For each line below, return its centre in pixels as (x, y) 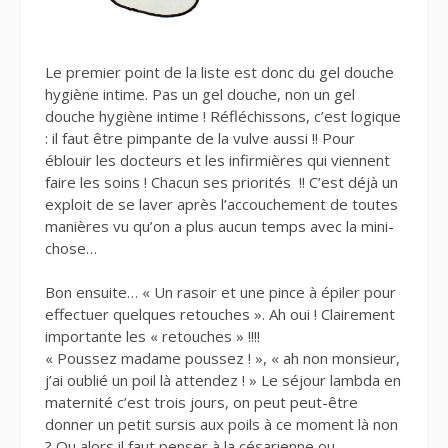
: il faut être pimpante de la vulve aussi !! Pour (200, 137)
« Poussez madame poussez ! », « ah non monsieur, (222, 358)
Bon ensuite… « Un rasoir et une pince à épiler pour (220, 292)
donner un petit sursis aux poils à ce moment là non (221, 424)
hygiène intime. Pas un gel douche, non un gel (200, 93)
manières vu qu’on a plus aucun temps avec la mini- (219, 225)
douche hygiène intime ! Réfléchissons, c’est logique (223, 115)
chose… (71, 247)
